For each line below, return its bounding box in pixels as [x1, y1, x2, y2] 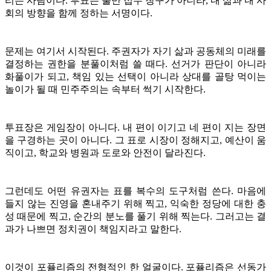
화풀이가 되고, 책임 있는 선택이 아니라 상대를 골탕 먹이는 [5, 71, 266, 82]
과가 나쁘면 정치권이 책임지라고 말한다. [5, 223, 181, 234]
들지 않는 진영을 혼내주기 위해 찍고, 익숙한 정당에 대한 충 [5, 198, 266, 209]
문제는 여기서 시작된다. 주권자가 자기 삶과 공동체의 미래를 [5, 45, 266, 56]
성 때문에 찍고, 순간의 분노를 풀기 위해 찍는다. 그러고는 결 [5, 211, 266, 221]
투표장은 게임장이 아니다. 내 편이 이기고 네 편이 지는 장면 [5, 122, 266, 132]
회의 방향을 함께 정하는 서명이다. [5, 7, 152, 18]
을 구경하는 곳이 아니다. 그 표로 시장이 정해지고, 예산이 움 [5, 134, 266, 145]
